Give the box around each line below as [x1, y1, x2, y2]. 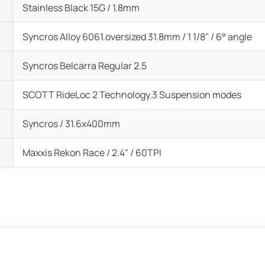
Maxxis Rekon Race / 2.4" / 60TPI [22, 146, 161, 159]
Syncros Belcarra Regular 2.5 [22, 59, 147, 72]
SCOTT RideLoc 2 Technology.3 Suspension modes [22, 88, 241, 101]
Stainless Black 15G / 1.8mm [22, 1, 140, 14]
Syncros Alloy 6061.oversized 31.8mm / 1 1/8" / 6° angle [22, 30, 252, 43]
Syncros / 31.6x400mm [22, 117, 120, 130]
